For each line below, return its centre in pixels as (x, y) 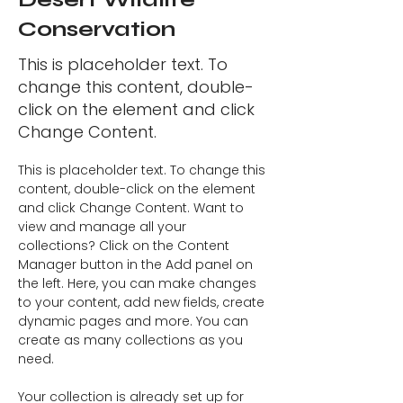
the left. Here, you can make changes (139, 283)
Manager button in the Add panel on (137, 264)
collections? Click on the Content (125, 246)
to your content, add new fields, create (143, 302)
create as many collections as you (132, 340)
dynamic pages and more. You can (135, 321)
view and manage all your (104, 227)
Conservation (97, 29)
